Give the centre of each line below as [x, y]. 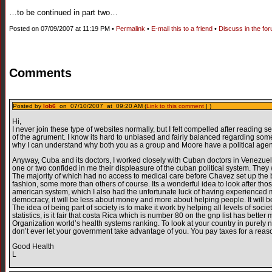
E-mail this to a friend [182, 29]
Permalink [131, 29]
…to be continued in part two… [63, 12]
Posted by [28, 106]
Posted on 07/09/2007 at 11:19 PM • [63, 29]
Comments [40, 73]
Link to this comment [175, 106]
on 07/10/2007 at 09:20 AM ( [101, 106]
